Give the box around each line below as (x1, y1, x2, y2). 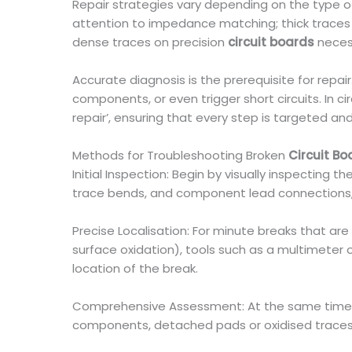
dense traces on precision (72, 34, 228, 50)
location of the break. (72, 260, 198, 277)
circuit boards (228, 34, 314, 50)
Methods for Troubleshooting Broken (72, 147, 288, 163)
